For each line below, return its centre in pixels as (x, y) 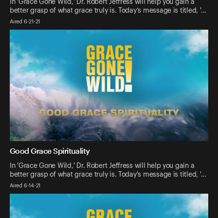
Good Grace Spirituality (50, 151)
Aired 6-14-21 (25, 186)
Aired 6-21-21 (25, 22)
